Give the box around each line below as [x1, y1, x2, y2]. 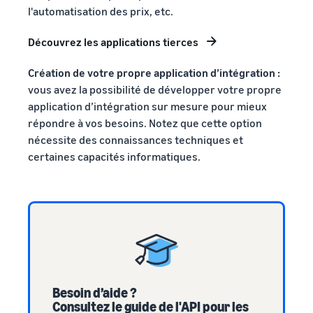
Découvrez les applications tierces [28, 34, 198, 49]
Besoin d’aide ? [52, 284, 137, 300]
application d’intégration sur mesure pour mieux [28, 99, 267, 113]
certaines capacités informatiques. [28, 149, 201, 163]
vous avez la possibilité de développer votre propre [28, 82, 282, 96]
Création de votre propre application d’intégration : [28, 65, 280, 80]
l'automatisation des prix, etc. [28, 3, 173, 18]
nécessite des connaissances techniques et [28, 132, 243, 147]
